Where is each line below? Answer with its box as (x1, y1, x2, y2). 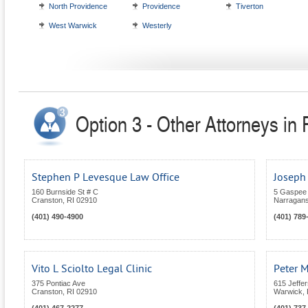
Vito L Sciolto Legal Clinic (32, 263, 152, 276)
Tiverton (236, 2, 263, 11)
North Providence (49, 2, 107, 11)
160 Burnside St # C (32, 188, 98, 197)
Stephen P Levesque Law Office (32, 171, 179, 184)
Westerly (142, 21, 172, 30)
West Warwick (49, 21, 97, 30)
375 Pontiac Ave (32, 279, 85, 288)
